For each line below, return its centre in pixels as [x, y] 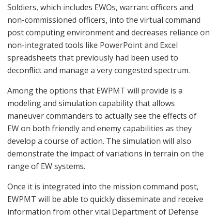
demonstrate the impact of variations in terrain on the [106, 153]
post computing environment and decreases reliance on [108, 32]
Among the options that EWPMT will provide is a [95, 90]
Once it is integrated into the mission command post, [103, 186]
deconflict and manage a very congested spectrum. [99, 70]
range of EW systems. [46, 166]
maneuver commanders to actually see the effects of [102, 116]
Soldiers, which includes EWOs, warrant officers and [100, 7]
